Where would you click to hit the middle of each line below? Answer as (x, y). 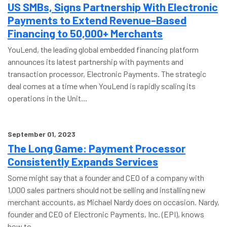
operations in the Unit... (47, 98)
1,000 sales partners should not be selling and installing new (107, 190)
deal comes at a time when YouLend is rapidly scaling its (102, 86)
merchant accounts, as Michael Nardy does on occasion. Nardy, (113, 202)
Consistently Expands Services (83, 161)
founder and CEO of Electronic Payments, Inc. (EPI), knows (106, 214)
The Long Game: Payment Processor (97, 148)
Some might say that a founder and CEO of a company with (106, 178)
